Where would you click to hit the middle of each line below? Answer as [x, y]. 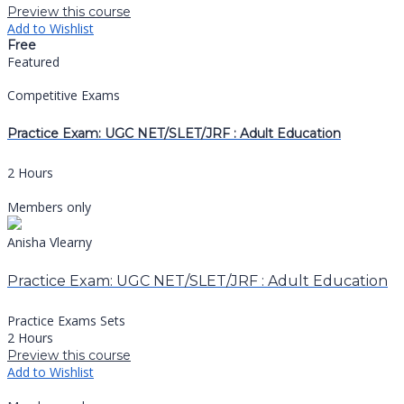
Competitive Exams [64, 95]
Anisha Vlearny [50, 242]
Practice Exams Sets [66, 321]
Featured [33, 61]
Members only [49, 207]
